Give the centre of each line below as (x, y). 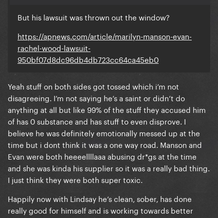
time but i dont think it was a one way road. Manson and (105, 144)
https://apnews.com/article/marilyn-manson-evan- (105, 36)
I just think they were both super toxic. (75, 179)
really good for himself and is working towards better (100, 210)
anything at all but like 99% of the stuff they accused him (107, 109)
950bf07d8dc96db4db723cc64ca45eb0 (88, 59)
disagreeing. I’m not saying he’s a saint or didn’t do (96, 98)
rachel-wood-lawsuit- (54, 47)
